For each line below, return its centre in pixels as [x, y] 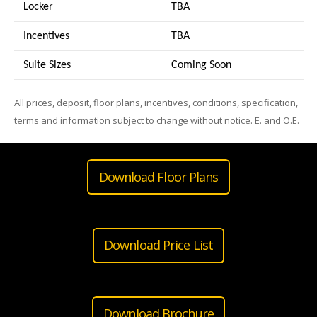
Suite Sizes [47, 65]
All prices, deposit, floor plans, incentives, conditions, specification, [156, 102]
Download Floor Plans [158, 177]
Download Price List [158, 245]
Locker [38, 7]
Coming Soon [201, 65]
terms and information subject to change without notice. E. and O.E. [156, 120]
